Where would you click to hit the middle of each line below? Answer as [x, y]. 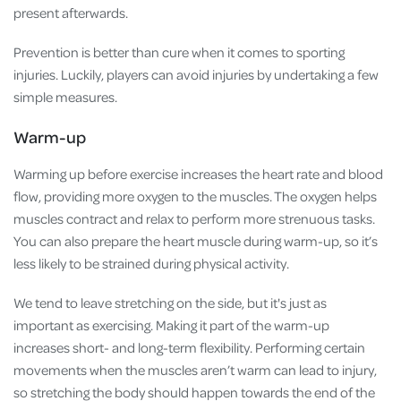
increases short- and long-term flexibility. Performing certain [189, 348]
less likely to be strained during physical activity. [153, 264]
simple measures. [68, 96]
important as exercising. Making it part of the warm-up [171, 325]
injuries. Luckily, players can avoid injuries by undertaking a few [196, 74]
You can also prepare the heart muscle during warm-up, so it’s [196, 241]
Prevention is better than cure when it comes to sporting [179, 51]
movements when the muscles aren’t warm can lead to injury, [195, 370]
